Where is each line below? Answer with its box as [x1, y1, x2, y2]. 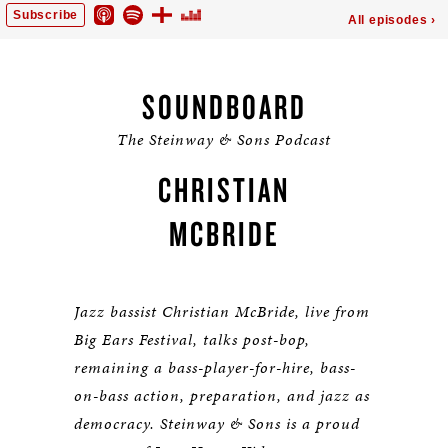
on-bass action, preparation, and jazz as [74, 384, 370, 407]
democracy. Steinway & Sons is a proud [74, 412, 360, 435]
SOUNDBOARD [141, 84, 307, 128]
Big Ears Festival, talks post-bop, [74, 328, 310, 351]
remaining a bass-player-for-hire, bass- [74, 356, 356, 379]
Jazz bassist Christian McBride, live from [74, 300, 370, 323]
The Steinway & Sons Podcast [117, 128, 331, 151]
